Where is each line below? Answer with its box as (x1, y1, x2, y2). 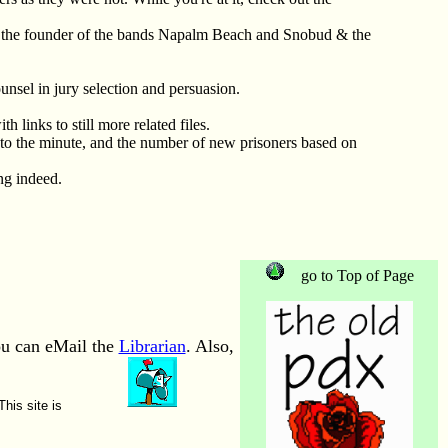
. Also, (185, 336, 234, 356)
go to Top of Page (292, 267, 414, 284)
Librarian (118, 336, 186, 356)
